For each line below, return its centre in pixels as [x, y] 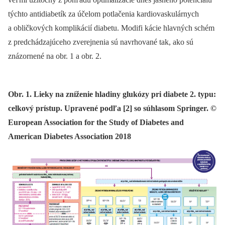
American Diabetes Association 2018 [70, 137]
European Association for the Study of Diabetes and [96, 123]
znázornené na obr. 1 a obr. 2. [55, 56]
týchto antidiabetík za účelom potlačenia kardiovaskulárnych [103, 14]
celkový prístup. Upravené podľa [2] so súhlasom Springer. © [112, 108]
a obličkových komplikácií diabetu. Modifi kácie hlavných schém [111, 28]
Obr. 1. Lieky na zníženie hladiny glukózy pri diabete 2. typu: [112, 94]
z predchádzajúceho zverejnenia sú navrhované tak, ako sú [101, 42]
